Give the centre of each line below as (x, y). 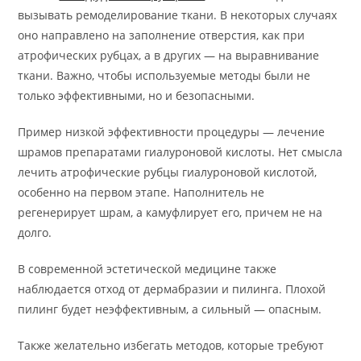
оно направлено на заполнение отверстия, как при (162, 35)
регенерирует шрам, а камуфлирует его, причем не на (170, 212)
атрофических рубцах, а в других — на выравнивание (169, 55)
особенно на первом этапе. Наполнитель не (141, 192)
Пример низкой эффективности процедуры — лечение (172, 131)
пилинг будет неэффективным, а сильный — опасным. (170, 309)
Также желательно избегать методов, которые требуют (171, 345)
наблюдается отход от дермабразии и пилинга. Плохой (172, 288)
